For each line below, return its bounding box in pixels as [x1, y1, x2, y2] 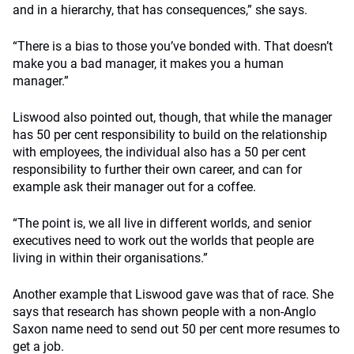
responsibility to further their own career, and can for [13, 162, 302, 177]
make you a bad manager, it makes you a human [13, 56, 284, 71]
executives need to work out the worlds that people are [13, 233, 314, 248]
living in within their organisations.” [13, 250, 208, 265]
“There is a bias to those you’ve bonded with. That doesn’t [13, 39, 333, 54]
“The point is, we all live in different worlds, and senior [13, 216, 311, 231]
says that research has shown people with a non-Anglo [13, 304, 316, 319]
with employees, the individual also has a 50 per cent [13, 145, 306, 160]
